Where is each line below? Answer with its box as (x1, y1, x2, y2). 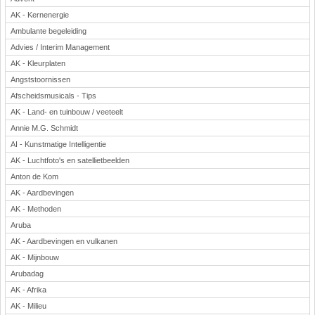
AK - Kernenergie (11, 11, 69, 19)
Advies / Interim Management (11, 43, 110, 51)
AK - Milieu (11, 302, 46, 310)
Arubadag (11, 269, 44, 278)
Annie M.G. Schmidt (11, 124, 78, 132)
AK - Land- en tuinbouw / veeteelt (11, 108, 123, 116)
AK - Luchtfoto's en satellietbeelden (11, 156, 129, 165)
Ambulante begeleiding (11, 27, 86, 35)
